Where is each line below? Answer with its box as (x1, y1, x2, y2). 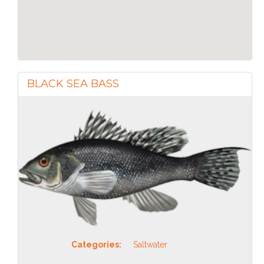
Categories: (71, 239, 121, 249)
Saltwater (133, 239, 167, 249)
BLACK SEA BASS (27, 77, 119, 90)
